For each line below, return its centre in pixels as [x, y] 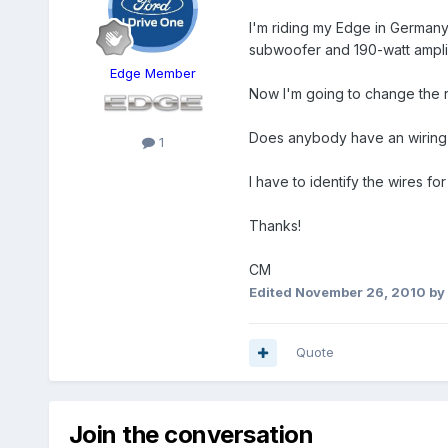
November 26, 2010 [360, 292]
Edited [271, 292]
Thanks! [274, 226]
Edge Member [152, 73]
